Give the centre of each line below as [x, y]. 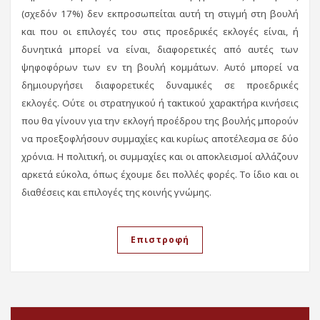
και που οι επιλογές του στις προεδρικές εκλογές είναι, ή [160, 31]
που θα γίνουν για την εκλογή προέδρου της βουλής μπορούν [160, 120]
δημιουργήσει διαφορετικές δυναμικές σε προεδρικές [160, 85]
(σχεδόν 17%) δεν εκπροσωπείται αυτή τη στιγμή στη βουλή [160, 13]
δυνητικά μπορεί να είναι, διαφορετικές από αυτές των [160, 49]
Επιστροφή [160, 239]
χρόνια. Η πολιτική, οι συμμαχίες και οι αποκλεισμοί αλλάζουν [160, 156]
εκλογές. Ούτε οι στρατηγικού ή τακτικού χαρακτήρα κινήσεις [160, 102]
